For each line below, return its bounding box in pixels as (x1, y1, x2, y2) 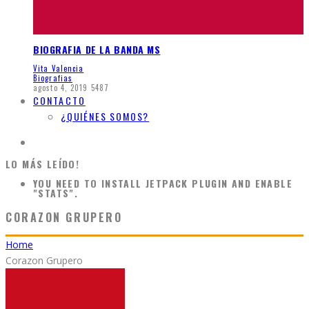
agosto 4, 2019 (33, 82, 88, 94)
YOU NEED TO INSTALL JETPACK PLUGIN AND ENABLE (33, 176, 292, 191)
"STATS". (33, 186, 79, 201)
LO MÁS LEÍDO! (6, 157, 80, 172)
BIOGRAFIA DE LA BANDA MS (33, 41, 161, 57)
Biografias (33, 72, 72, 84)
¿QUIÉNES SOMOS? (61, 109, 150, 124)
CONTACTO (33, 93, 86, 108)
